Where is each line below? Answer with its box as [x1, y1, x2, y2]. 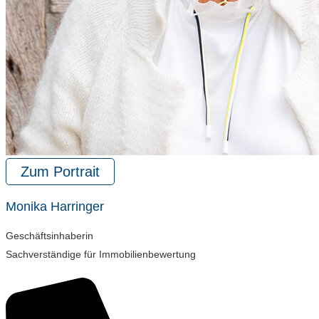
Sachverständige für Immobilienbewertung [6, 249, 196, 261]
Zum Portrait [21, 163, 100, 179]
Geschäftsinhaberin [6, 230, 93, 242]
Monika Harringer [6, 199, 104, 214]
